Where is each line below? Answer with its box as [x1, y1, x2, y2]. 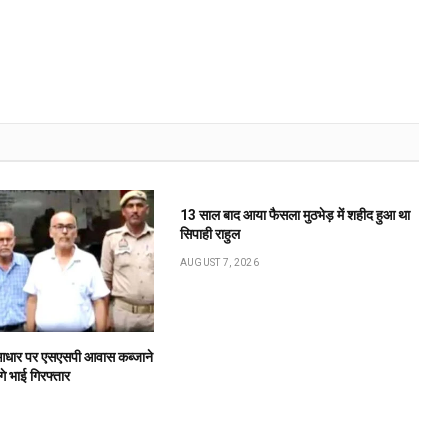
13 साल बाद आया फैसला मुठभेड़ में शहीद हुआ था [179, 206, 410, 223]
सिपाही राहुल [179, 225, 240, 242]
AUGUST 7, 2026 [179, 256, 259, 268]
